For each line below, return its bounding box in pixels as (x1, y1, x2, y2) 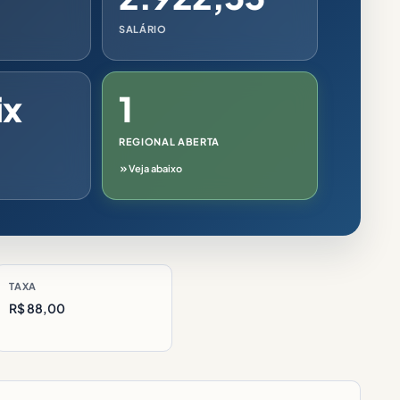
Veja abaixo (129, 162, 182, 174)
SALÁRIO (119, 23, 167, 35)
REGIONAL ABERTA (119, 136, 220, 147)
